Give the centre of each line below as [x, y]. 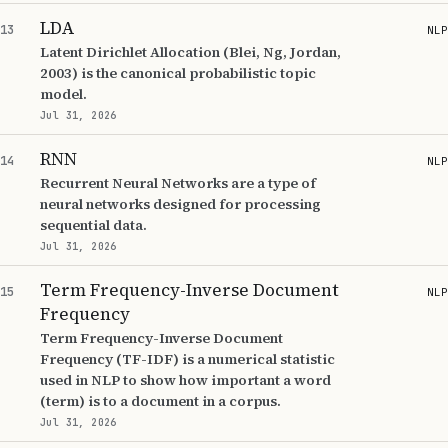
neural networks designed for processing [180, 204]
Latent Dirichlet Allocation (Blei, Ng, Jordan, [190, 52]
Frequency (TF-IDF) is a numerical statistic [187, 359]
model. [63, 94]
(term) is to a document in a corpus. [160, 401]
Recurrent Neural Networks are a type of [178, 183]
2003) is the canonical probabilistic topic [178, 73]
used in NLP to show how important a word [185, 380]
